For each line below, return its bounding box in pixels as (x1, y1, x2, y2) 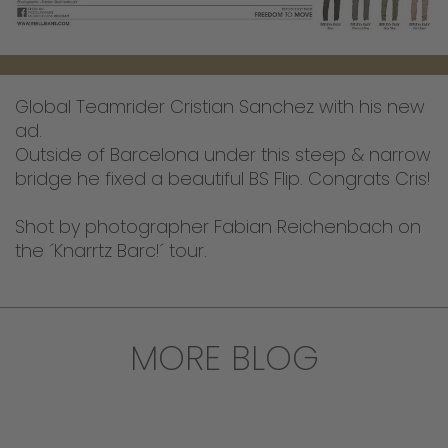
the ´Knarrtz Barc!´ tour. (15, 237, 207, 263)
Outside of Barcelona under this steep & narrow (15, 141, 431, 167)
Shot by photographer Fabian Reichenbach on (15, 213, 421, 239)
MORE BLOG (129, 333, 319, 382)
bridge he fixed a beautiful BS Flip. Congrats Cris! (15, 165, 430, 191)
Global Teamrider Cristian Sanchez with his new (15, 93, 425, 119)
